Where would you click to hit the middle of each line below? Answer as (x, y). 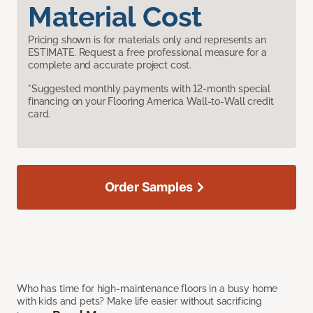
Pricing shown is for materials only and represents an (147, 39)
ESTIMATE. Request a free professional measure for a (147, 52)
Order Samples (149, 187)
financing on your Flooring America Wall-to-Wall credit (151, 101)
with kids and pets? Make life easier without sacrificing (140, 301)
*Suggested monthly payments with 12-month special (150, 88)
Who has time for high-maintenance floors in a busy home (147, 288)
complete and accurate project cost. (110, 65)
